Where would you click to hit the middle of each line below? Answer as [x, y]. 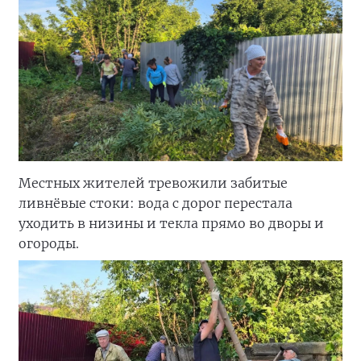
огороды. [49, 244]
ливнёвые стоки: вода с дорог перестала [156, 203]
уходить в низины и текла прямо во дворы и [171, 224]
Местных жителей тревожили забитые [153, 183]
